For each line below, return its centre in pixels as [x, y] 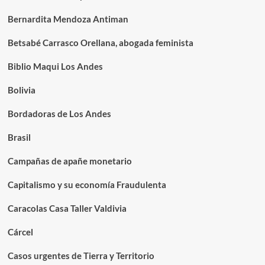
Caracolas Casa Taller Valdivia [67, 209]
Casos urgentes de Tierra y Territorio [81, 256]
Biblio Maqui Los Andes [55, 67]
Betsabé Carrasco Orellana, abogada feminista [100, 43]
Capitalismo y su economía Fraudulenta [87, 185]
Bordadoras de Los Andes [59, 114]
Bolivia [21, 90]
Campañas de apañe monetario [70, 161]
